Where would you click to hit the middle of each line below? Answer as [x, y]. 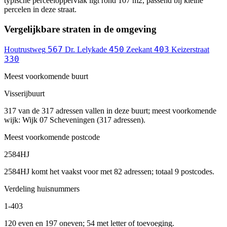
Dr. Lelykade [86, 49]
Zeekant [139, 49]
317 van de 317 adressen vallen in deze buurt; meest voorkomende [110, 110]
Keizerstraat [190, 49]
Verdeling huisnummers [42, 188]
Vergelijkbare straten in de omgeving [80, 29]
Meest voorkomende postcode [52, 137]
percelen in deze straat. [40, 10]
